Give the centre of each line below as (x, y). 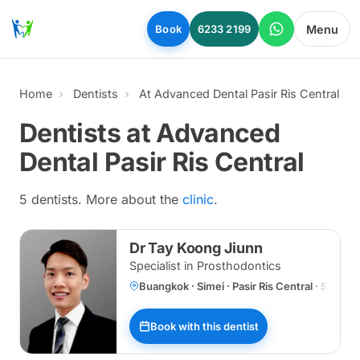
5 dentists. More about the (101, 199)
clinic (198, 199)
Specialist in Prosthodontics (205, 266)
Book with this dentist (204, 326)
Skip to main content (70, 16)
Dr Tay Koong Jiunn (196, 248)
